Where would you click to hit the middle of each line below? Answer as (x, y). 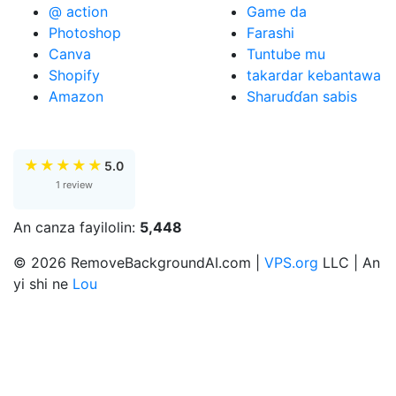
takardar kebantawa (314, 75)
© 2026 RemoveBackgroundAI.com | (139, 263)
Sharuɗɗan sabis (302, 96)
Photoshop (85, 33)
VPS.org (291, 263)
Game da (277, 11)
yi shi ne (43, 284)
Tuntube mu (286, 54)
